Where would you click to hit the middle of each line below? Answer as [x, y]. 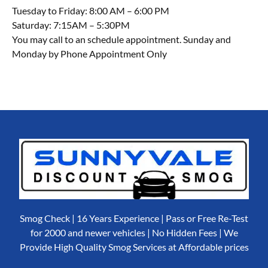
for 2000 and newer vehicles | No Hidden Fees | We [134, 232]
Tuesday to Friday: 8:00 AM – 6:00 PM [91, 10]
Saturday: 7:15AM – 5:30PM [71, 25]
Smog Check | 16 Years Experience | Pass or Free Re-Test [134, 218]
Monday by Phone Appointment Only [89, 53]
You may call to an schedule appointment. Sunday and [121, 39]
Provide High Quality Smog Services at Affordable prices [134, 246]
